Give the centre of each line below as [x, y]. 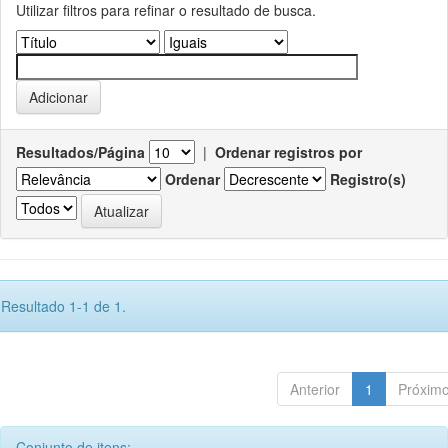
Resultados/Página [80, 151]
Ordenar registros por [288, 151]
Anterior [315, 388]
